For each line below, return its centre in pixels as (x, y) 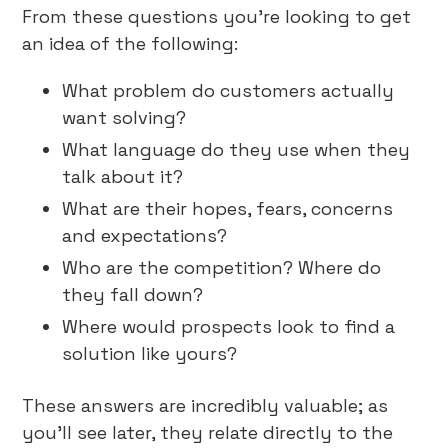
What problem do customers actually (228, 90)
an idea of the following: (130, 43)
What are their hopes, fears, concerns (228, 208)
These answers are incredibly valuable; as (205, 405)
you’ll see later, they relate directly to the (208, 432)
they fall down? (133, 294)
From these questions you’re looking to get (217, 16)
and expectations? (145, 235)
